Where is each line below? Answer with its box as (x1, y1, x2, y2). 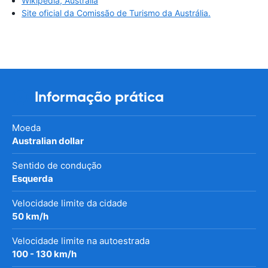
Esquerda (12, 173, 53, 185)
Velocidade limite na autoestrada (12, 235, 150, 247)
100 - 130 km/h (12, 248, 77, 260)
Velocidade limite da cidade (12, 197, 127, 209)
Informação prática (35, 88, 164, 106)
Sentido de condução (12, 160, 102, 172)
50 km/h (12, 211, 48, 223)
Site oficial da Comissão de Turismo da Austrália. (22, 8, 211, 19)
